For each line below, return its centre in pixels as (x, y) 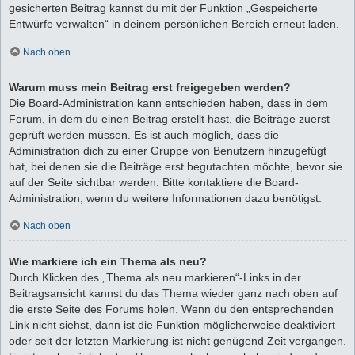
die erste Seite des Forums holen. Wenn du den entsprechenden (171, 309)
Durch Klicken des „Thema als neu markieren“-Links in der (155, 277)
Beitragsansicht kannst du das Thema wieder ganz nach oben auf (173, 293)
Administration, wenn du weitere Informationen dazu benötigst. (165, 198)
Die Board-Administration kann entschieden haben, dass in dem (168, 103)
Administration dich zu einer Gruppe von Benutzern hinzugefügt (168, 151)
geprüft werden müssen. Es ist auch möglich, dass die (144, 135)
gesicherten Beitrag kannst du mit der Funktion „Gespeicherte (163, 8)
